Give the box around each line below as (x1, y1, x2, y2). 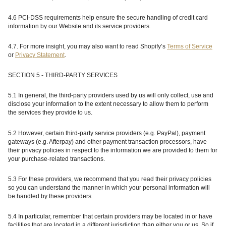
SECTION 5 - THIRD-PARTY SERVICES (8, 72, 118, 79)
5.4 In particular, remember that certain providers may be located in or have (8, 213, 212, 220)
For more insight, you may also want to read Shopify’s (20, 43, 167, 50)
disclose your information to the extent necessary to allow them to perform (8, 100, 208, 108)
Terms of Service (167, 43, 212, 50)
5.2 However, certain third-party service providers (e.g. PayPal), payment (8, 129, 205, 137)
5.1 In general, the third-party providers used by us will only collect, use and (8, 92, 213, 99)
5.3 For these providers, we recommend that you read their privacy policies (8, 175, 211, 183)
